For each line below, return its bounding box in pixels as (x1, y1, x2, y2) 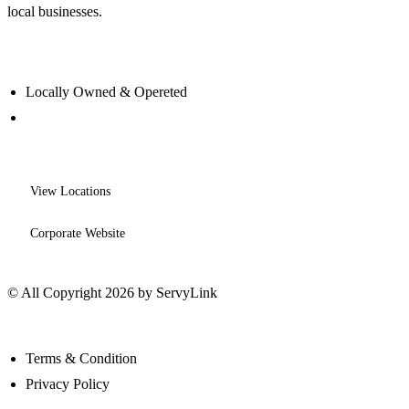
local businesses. (7, 4, 102, 19)
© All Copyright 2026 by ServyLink (7, 285, 217, 300)
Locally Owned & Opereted (26, 84, 187, 100)
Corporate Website (30, 226, 125, 240)
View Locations (30, 184, 110, 198)
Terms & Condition (26, 351, 137, 366)
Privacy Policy (26, 376, 110, 392)
